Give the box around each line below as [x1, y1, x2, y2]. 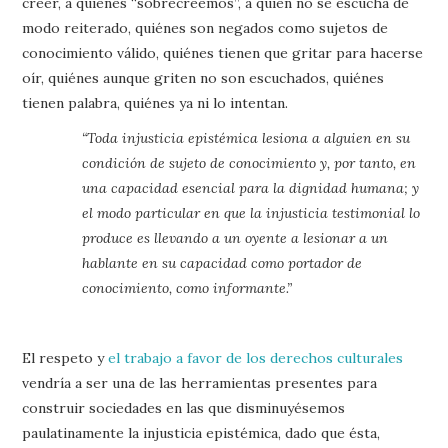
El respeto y [22, 349, 109, 367]
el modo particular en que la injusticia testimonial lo [82, 204, 421, 222]
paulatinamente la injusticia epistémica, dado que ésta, [22, 424, 381, 442]
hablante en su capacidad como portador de [82, 254, 363, 272]
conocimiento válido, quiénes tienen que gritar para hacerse [22, 44, 424, 62]
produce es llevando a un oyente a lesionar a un [82, 229, 389, 247]
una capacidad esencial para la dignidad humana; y [82, 179, 420, 197]
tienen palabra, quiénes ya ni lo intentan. [22, 94, 289, 112]
